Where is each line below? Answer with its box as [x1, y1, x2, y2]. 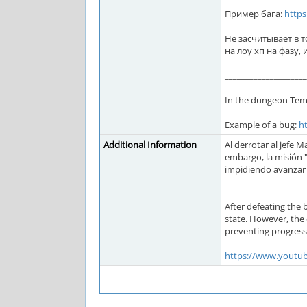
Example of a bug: [225, 119, 299, 131]
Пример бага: [225, 8, 284, 20]
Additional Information [103, 138, 197, 151]
